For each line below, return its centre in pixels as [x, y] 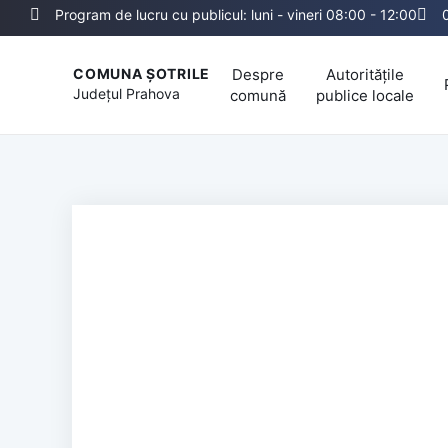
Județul [100, 94]
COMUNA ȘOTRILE [141, 74]
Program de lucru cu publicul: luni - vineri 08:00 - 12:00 [236, 14]
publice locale [365, 95]
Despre [258, 74]
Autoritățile [365, 74]
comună [258, 95]
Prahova [153, 94]
